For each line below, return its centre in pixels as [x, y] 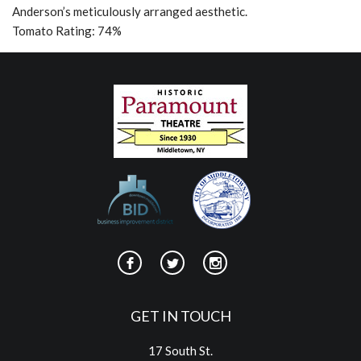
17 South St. [180, 351]
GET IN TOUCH [180, 316]
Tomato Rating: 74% [67, 31]
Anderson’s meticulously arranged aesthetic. [130, 11]
